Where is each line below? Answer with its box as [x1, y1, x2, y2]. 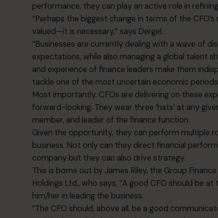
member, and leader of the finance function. [32, 114, 190, 125]
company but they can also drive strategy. [32, 152, 186, 163]
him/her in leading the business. [32, 190, 144, 201]
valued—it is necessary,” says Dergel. [32, 26, 163, 36]
